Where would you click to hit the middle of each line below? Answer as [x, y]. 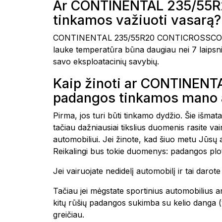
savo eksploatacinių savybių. [106, 61]
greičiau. [69, 215]
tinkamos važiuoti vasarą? [137, 20]
